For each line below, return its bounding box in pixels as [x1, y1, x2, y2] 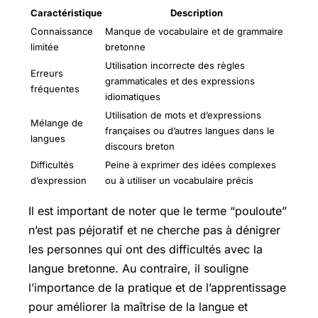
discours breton [105, 140, 175, 152]
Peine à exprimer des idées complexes [105, 158, 276, 170]
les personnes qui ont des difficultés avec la [28, 241, 263, 256]
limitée [31, 40, 59, 53]
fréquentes [31, 82, 79, 94]
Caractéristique [31, 6, 102, 18]
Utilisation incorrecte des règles [105, 59, 245, 71]
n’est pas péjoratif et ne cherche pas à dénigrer [28, 222, 280, 237]
